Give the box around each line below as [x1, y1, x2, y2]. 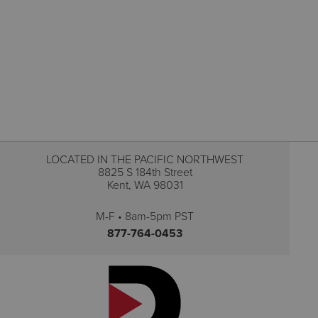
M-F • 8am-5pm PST [96, 208, 194, 224]
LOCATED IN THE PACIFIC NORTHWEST [46, 151, 243, 167]
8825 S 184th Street [97, 164, 192, 180]
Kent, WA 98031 [106, 177, 183, 192]
